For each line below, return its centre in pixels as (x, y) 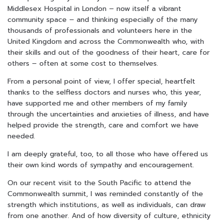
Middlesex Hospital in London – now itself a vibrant (94, 9)
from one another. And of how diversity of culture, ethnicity (109, 216)
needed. (21, 136)
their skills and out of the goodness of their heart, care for (109, 53)
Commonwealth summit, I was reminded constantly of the (105, 194)
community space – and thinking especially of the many (103, 20)
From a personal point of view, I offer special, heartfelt (101, 82)
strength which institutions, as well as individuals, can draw (107, 205)
